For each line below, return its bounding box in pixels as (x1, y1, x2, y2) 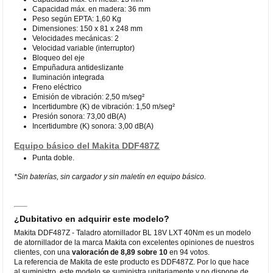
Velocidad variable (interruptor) (32, 43, 135, 52)
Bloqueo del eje (32, 53, 85, 62)
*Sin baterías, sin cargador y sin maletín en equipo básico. (14, 172, 207, 181)
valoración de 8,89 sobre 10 (72, 247, 168, 257)
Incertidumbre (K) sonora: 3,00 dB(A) (32, 121, 154, 130)
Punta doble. (32, 153, 75, 162)
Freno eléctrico (32, 82, 82, 91)
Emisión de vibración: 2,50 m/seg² (32, 92, 145, 101)
